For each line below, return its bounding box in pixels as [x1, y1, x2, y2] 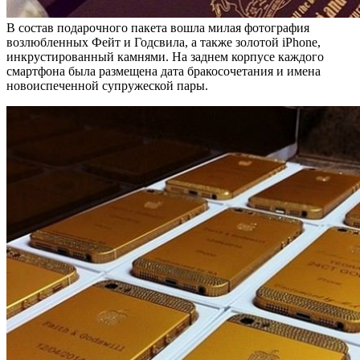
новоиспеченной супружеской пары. [6, 78, 208, 92]
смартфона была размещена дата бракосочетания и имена [6, 63, 321, 78]
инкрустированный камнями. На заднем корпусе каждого [6, 49, 324, 63]
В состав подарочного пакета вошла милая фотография [6, 20, 309, 35]
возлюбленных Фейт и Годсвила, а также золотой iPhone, [6, 35, 321, 49]
